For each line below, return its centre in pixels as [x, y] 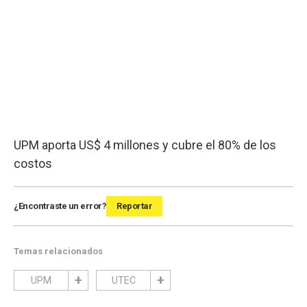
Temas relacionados [58, 251]
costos [33, 163]
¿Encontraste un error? [60, 206]
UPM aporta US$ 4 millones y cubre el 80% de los [145, 145]
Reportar [134, 206]
